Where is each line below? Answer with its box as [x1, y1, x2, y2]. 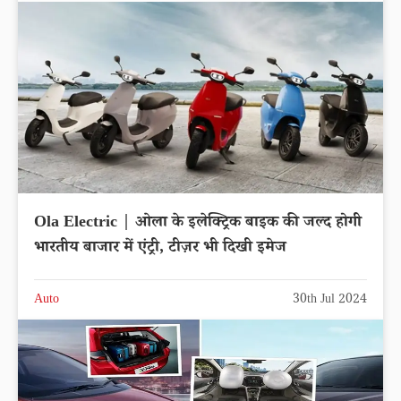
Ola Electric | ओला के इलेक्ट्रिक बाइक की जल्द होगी [34, 211, 362, 237]
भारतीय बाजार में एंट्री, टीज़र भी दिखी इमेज [34, 236, 286, 262]
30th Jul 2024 [293, 291, 367, 311]
